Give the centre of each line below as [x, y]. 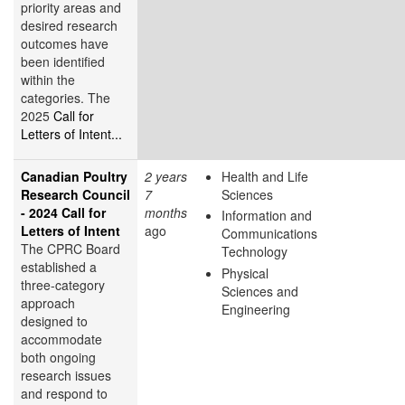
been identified [63, 61]
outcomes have [65, 43]
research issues [66, 375]
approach [48, 302]
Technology [254, 252]
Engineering [256, 309]
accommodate [61, 339]
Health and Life [265, 176]
